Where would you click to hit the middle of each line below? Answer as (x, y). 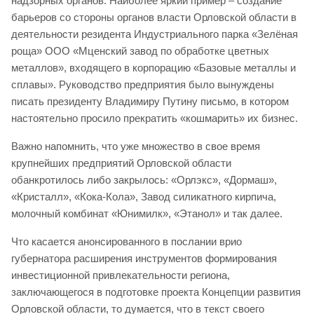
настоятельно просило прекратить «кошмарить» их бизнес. (155, 118)
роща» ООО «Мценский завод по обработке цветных (140, 50)
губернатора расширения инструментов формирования (144, 259)
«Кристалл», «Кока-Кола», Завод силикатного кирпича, (144, 196)
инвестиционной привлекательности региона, (121, 275)
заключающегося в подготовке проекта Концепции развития (156, 292)
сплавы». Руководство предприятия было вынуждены (143, 84)
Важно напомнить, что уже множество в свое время (136, 146)
